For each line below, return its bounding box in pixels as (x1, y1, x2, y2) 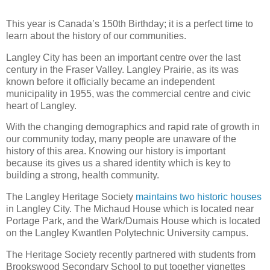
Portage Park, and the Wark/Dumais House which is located (6, 216, 260, 227)
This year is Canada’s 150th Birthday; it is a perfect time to (6, 18, 253, 29)
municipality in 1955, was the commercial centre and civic (6, 88, 251, 99)
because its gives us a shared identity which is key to (6, 158, 231, 169)
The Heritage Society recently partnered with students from (6, 250, 256, 260)
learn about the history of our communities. (6, 30, 186, 41)
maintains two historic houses (136, 192, 262, 202)
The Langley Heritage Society (6, 192, 136, 202)
